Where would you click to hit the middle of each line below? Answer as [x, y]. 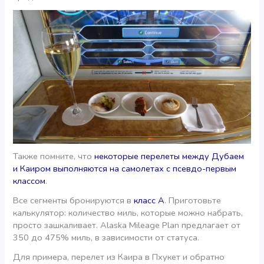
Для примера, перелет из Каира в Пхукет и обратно [119, 257]
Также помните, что [54, 156]
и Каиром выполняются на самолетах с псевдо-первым [125, 169]
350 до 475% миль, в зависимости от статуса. [106, 237]
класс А [149, 200]
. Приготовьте [193, 200]
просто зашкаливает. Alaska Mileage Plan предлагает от [127, 225]
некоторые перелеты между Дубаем [169, 156]
